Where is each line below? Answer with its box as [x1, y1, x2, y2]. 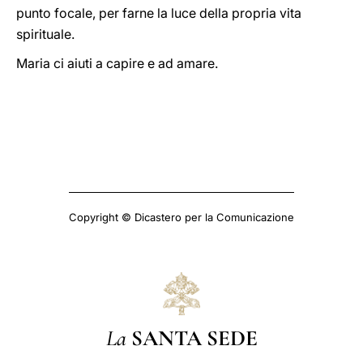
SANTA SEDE [130, 324, 258, 352]
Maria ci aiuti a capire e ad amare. [16, 55, 218, 71]
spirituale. [16, 26, 75, 42]
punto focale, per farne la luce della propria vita [16, 5, 301, 21]
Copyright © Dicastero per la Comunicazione [69, 211, 294, 224]
